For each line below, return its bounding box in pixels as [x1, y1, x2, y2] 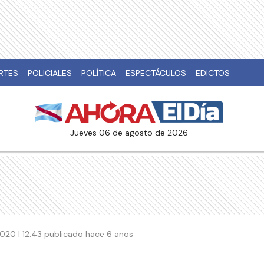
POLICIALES [28, 68, 72, 78]
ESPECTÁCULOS [126, 68, 186, 78]
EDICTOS [196, 68, 230, 78]
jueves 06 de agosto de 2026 [74, 127, 188, 138]
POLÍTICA [81, 68, 116, 78]
